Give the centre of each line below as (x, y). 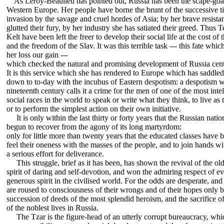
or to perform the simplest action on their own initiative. (94, 109)
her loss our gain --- (37, 55)
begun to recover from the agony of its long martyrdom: (94, 127)
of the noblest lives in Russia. (52, 208)
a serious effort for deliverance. (55, 154)
